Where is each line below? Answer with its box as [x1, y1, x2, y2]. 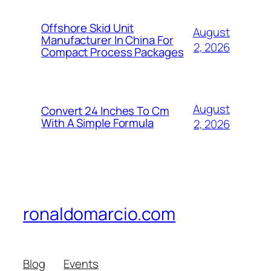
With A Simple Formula [41, 115, 154, 131]
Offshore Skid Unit [41, 20, 134, 36]
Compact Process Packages [41, 44, 184, 60]
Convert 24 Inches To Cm [41, 103, 169, 119]
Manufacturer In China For [41, 32, 174, 48]
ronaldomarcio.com [23, 202, 176, 226]
